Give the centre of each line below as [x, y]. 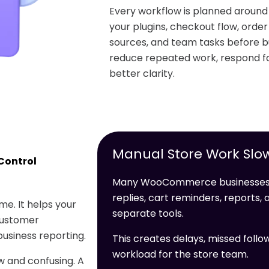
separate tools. [148, 213]
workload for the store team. [180, 254]
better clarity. [142, 74]
